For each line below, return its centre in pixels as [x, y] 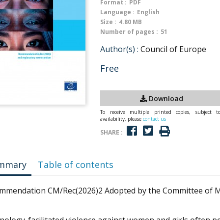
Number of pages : [129, 32]
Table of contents [76, 165]
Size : [108, 22]
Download [165, 98]
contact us [154, 119]
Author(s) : [119, 49]
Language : [117, 12]
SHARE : [111, 132]
